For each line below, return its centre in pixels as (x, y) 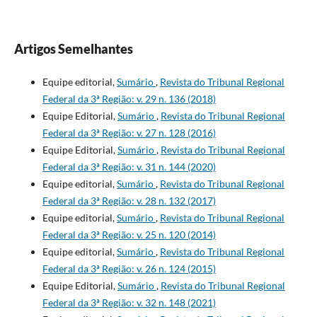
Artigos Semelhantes (73, 48)
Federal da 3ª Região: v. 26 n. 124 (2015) (129, 268)
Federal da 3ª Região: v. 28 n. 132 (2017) (129, 200)
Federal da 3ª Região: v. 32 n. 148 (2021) (129, 302)
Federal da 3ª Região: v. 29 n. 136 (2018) (129, 98)
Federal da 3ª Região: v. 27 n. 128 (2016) (129, 132)
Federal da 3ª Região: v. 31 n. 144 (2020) (129, 166)
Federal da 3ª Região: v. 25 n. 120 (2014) (129, 234)
